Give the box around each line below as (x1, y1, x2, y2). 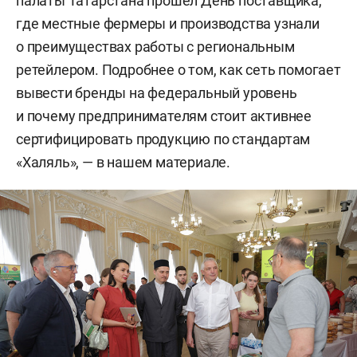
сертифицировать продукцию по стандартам (16, 131, 311, 147)
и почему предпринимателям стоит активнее (16, 108, 312, 124)
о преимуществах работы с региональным (16, 38, 295, 55)
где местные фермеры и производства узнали (16, 15, 320, 32)
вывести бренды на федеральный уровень (16, 84, 297, 101)
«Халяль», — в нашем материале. (16, 154, 231, 171)
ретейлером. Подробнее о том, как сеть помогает (16, 61, 341, 78)
